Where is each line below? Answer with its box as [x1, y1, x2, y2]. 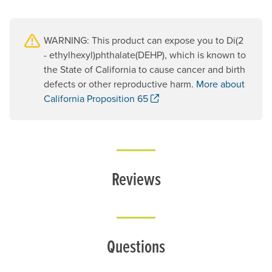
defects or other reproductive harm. [44, 76, 196, 90]
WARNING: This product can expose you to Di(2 [44, 33, 243, 47]
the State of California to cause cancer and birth [44, 62, 245, 76]
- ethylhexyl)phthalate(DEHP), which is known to [44, 47, 246, 61]
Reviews [111, 165, 161, 191]
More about [196, 76, 245, 90]
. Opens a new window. [158, 90, 257, 104]
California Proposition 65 [44, 91, 151, 105]
